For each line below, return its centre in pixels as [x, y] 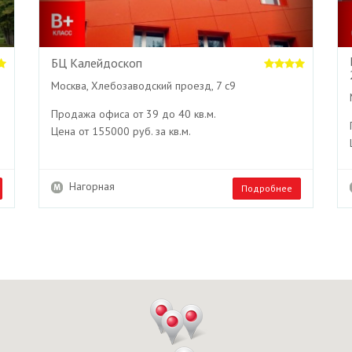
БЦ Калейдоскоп [97, 62]
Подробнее [267, 188]
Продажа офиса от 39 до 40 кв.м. [134, 114]
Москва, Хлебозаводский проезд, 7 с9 [143, 85]
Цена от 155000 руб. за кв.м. [121, 131]
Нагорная [89, 186]
